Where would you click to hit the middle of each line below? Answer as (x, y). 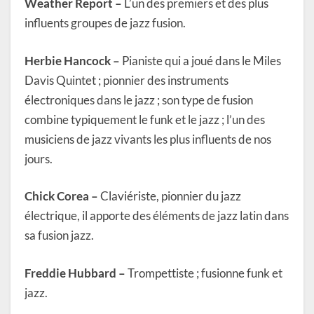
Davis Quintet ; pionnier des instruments (127, 80)
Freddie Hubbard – (75, 273)
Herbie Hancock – (72, 60)
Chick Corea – (61, 196)
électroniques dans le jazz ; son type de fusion (139, 100)
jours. (39, 158)
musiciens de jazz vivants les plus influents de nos (148, 139)
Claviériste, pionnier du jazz (170, 196)
